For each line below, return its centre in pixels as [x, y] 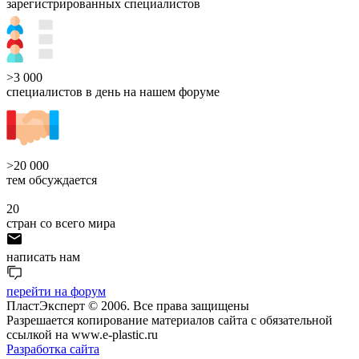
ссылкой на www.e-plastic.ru [82, 334]
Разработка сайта [53, 349]
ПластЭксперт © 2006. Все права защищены [128, 305]
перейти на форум [56, 291]
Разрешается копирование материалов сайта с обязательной [169, 320]
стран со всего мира [61, 223]
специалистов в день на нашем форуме [113, 91]
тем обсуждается [52, 179]
